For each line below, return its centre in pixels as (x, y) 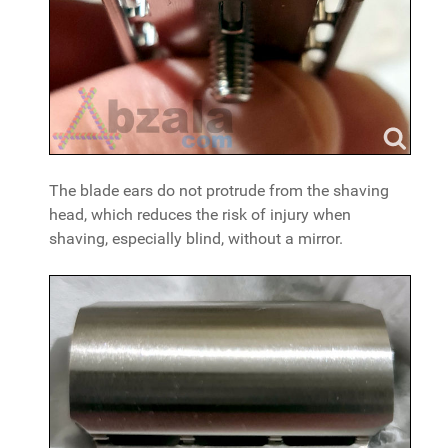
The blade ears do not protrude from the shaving (219, 191)
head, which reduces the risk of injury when (200, 215)
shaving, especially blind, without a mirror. (196, 239)
